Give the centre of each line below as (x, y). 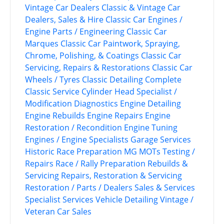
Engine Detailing (150, 104)
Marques (42, 44)
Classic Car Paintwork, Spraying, (120, 44)
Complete (163, 80)
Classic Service (52, 92)
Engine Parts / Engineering (75, 32)
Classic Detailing (112, 80)
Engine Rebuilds (55, 116)
